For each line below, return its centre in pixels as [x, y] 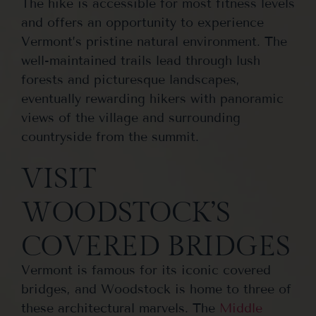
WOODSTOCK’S [126, 213]
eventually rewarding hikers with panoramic [152, 98]
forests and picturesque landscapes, [130, 79]
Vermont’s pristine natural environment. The [154, 41]
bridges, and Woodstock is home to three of [156, 290]
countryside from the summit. [110, 136]
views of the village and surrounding [131, 117]
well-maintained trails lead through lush [141, 60]
